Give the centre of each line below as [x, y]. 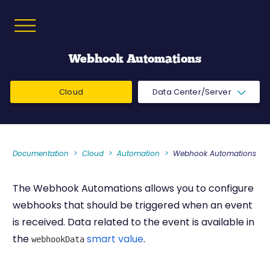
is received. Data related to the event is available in [133, 222]
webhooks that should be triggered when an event [133, 205]
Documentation [41, 153]
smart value [115, 239]
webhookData [58, 239]
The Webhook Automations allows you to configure [133, 188]
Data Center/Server [193, 92]
